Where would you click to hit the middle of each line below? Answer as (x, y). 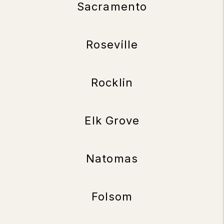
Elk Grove (112, 120)
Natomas (112, 158)
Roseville (112, 44)
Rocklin (112, 82)
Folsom (112, 196)
